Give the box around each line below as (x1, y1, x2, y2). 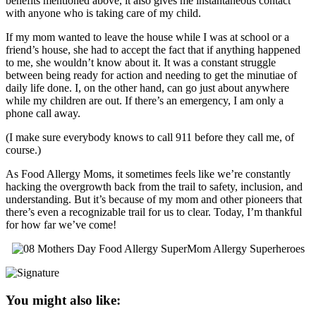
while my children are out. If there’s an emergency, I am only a (6, 94, 284, 107)
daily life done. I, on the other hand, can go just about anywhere (6, 81, 289, 94)
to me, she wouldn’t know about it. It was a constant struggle (6, 56, 276, 68)
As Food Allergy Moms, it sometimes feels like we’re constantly (6, 167, 291, 180)
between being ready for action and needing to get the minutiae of (6, 68, 297, 81)
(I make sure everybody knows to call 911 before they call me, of (6, 130, 294, 143)
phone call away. (6, 107, 80, 119)
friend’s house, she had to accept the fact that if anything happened (6, 43, 300, 56)
